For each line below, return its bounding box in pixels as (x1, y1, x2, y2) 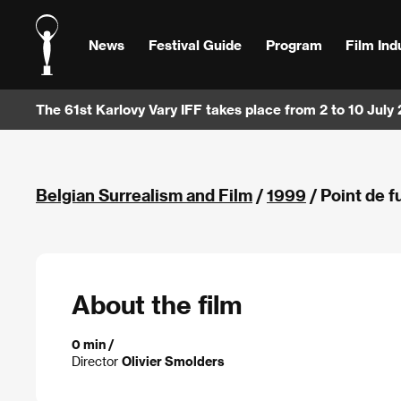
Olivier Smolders (122, 354, 225, 370)
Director (72, 354, 122, 370)
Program (265, 36, 322, 53)
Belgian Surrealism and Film (36, 185, 252, 204)
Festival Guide (148, 36, 242, 53)
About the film (72, 288, 242, 319)
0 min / (72, 337, 115, 353)
